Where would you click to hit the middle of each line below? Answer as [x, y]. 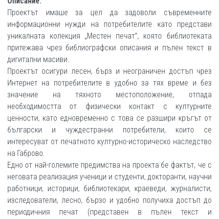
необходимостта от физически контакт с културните [109, 106]
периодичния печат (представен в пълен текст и [109, 212]
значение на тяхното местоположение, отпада [109, 95]
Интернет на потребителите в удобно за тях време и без [109, 83]
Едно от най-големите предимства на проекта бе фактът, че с [109, 165]
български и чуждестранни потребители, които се [109, 130]
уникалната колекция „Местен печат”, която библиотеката [109, 36]
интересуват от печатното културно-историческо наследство [109, 142]
